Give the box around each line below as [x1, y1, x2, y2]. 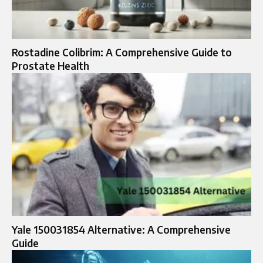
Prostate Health [12, 59, 89, 72]
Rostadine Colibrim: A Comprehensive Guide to [12, 45, 232, 59]
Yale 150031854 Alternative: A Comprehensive [12, 223, 231, 237]
